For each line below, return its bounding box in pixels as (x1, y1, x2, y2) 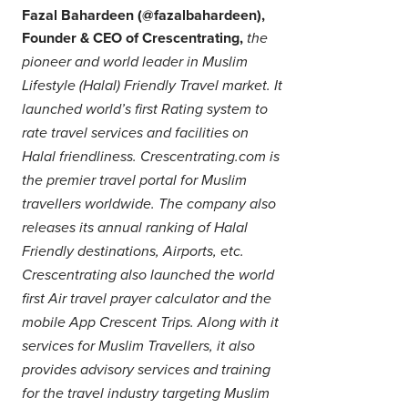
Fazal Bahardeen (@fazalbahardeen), (22, 4, 265, 25)
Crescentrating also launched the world (22, 266, 274, 284)
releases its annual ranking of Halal (22, 219, 248, 237)
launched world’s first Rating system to (22, 100, 268, 118)
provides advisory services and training (22, 361, 270, 379)
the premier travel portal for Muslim (22, 171, 247, 189)
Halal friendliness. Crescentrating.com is (22, 148, 280, 166)
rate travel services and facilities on (22, 124, 249, 142)
